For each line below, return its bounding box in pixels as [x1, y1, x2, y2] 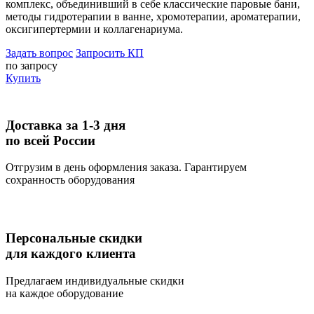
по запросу [6, 59, 57, 71]
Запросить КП [76, 46, 144, 59]
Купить [6, 71, 41, 84]
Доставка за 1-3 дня [6, 117, 125, 132]
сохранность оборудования [6, 174, 135, 186]
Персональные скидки [6, 230, 142, 245]
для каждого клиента [6, 245, 136, 261]
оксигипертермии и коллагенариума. [6, 22, 183, 35]
